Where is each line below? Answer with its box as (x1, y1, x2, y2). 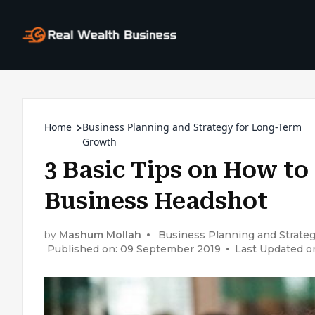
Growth (82, 135, 117, 148)
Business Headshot (44, 188, 268, 214)
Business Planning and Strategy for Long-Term (82, 120, 302, 134)
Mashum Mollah (59, 228, 141, 241)
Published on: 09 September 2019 (47, 242, 221, 255)
